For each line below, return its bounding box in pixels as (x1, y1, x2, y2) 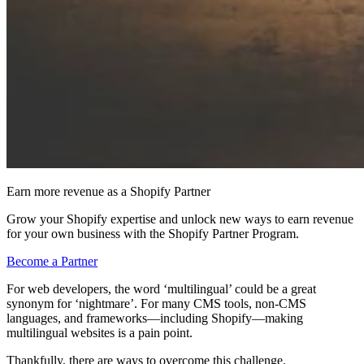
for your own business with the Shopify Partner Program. (6, 226, 299, 240)
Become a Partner (6, 253, 97, 268)
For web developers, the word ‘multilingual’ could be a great (6, 281, 316, 296)
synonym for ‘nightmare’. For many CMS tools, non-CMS (6, 296, 306, 310)
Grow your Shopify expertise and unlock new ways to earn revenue (6, 211, 353, 226)
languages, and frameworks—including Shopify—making (6, 310, 303, 325)
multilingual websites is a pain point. (6, 325, 193, 340)
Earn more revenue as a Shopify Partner (6, 184, 210, 198)
